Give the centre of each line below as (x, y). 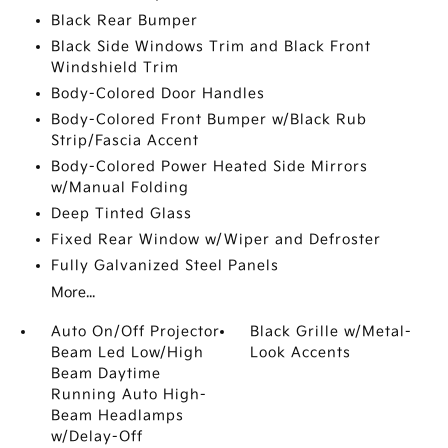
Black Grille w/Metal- (331, 331)
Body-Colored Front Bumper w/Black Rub (208, 119)
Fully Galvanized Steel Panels (164, 265)
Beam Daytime (105, 373)
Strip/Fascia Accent (124, 140)
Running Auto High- (128, 394)
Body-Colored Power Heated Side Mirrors (209, 166)
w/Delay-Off (96, 436)
